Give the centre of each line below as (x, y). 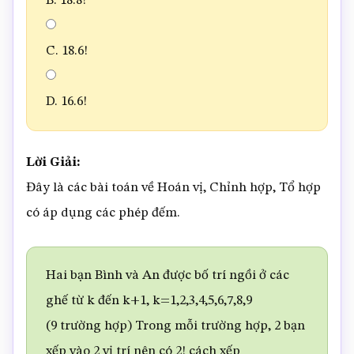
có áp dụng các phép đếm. (103, 213)
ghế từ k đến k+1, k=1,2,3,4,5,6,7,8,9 (149, 301)
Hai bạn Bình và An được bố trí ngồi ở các (168, 275)
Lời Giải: (53, 162)
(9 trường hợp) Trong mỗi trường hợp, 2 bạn (175, 326)
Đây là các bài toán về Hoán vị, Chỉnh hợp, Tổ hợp (173, 188)
